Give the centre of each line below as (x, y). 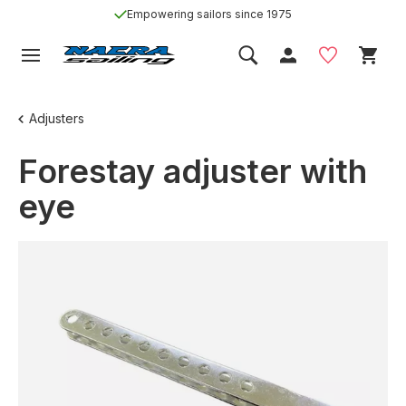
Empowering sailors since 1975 (209, 14)
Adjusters (57, 118)
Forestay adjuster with (193, 171)
